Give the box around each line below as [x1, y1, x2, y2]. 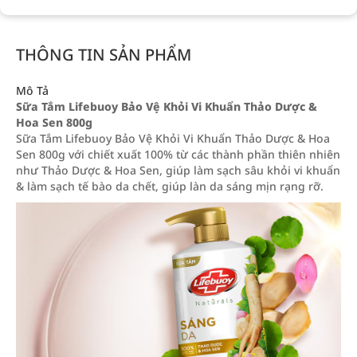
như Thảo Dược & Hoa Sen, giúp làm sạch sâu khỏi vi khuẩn [16, 163, 340, 178]
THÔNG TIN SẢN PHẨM [16, 44, 191, 65]
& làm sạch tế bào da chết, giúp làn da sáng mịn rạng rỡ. [16, 178, 324, 194]
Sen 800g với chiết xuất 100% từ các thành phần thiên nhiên [16, 147, 340, 162]
